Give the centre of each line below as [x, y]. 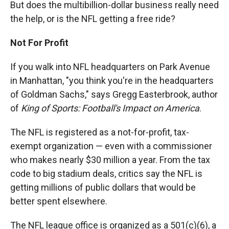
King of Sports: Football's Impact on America [110, 108]
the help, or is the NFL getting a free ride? [93, 18]
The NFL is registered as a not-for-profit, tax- [100, 132]
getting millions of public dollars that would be [103, 187]
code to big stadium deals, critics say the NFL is [106, 173]
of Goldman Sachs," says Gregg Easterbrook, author [114, 94]
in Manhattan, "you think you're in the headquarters [112, 80]
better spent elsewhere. [59, 201]
